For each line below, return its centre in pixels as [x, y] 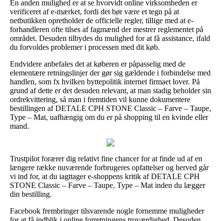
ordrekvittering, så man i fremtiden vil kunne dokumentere [100, 99]
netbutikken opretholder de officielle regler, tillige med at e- [102, 20]
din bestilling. [31, 194]
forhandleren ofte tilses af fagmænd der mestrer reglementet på [107, 29]
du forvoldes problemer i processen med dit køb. [85, 47]
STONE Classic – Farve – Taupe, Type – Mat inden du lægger [108, 185]
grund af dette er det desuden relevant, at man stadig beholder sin [110, 90]
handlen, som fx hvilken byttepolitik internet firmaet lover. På [105, 81]
